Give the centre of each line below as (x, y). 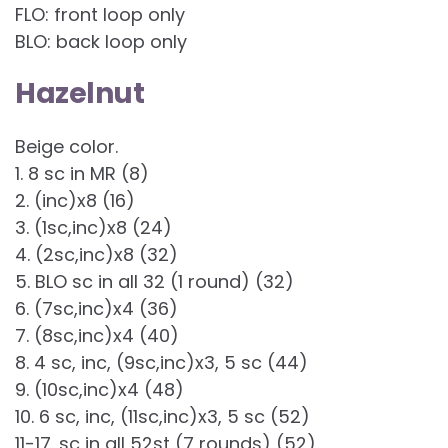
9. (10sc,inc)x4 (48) (99, 390)
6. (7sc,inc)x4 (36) (96, 309)
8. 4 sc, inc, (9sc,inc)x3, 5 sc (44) (161, 363)
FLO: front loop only (100, 15)
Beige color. (66, 147)
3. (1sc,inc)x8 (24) (93, 228)
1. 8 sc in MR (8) (82, 174)
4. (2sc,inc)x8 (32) (96, 255)
